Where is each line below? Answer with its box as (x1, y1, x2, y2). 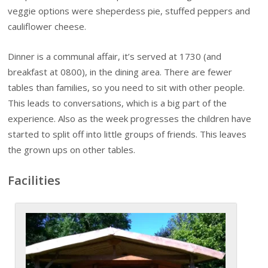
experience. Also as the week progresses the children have (8, 112, 252, 125)
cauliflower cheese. (8, 20, 87, 32)
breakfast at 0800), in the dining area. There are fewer (8, 66, 233, 78)
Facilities (8, 171, 61, 188)
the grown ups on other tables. (8, 144, 136, 156)
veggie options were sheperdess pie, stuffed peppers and (8, 5, 251, 17)
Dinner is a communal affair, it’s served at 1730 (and (8, 50, 222, 63)
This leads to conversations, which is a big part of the (8, 97, 227, 109)
